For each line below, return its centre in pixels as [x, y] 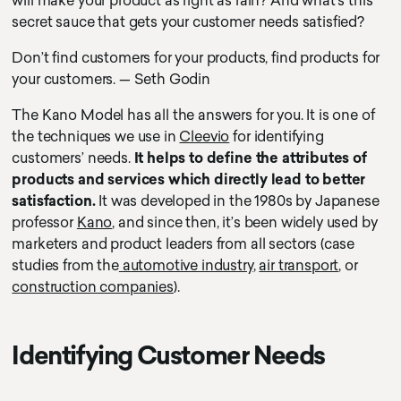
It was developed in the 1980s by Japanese [237, 201]
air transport [299, 265]
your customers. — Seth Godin [111, 79]
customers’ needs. [73, 158]
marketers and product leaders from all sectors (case [183, 244]
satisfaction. [54, 201]
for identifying [277, 137]
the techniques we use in [96, 137]
